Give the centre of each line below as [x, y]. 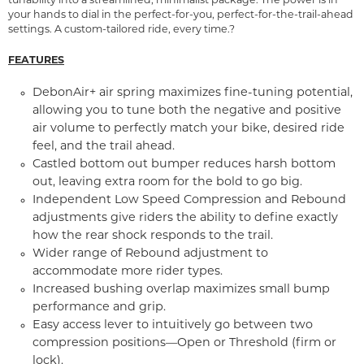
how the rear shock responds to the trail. [153, 236]
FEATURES [36, 61]
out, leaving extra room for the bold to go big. [167, 182]
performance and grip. [99, 308]
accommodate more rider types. [128, 272]
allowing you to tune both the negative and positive [187, 111]
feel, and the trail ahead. [104, 147]
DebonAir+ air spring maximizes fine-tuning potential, [193, 93]
